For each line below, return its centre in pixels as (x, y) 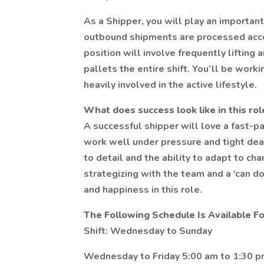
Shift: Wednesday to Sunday (148, 231)
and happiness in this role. (143, 190)
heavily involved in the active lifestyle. (170, 85)
